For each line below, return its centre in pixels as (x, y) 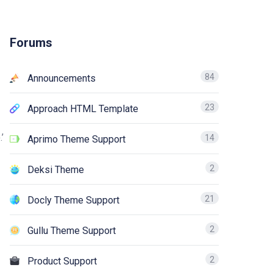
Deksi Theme (56, 170)
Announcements (62, 78)
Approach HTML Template (83, 109)
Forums (31, 43)
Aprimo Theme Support (76, 139)
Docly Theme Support (73, 200)
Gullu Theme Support (72, 231)
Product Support (62, 261)
